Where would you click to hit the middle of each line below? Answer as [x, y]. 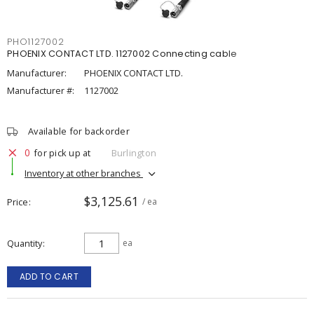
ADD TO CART [49, 277]
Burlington [134, 152]
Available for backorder [79, 131]
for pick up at [62, 152]
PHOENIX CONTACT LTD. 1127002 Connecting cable [122, 54]
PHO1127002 [36, 42]
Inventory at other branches [84, 173]
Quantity [25, 243]
